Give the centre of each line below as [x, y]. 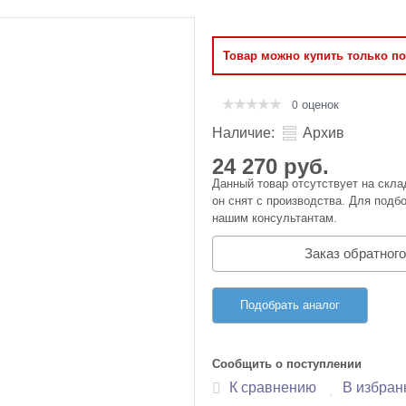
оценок [319, 105]
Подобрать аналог [290, 305]
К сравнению [273, 387]
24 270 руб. [271, 166]
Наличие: [243, 133]
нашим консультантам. [275, 218]
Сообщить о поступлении [287, 363]
